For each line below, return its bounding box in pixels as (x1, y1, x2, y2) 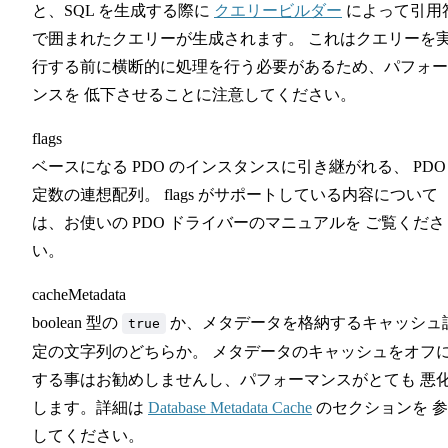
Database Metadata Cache (148, 398, 312, 416)
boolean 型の (32, 313, 122, 331)
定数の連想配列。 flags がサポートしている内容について (32, 185, 438, 203)
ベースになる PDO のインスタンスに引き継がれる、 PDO (32, 157, 446, 175)
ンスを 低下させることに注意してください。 (32, 85, 356, 103)
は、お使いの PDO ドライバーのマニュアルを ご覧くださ (32, 213, 445, 231)
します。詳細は (32, 398, 148, 416)
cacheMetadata (32, 285, 126, 303)
